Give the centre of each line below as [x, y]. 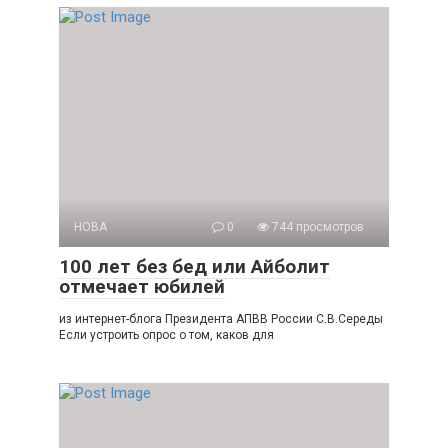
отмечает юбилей [142, 286]
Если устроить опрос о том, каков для [166, 335]
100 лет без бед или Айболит [194, 266]
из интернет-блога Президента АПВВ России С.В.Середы [224, 319]
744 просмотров [316, 227]
